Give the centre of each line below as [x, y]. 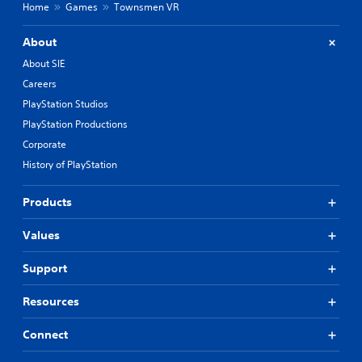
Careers [40, 84]
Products [47, 202]
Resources [51, 302]
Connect [45, 335]
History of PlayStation [70, 165]
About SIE [44, 64]
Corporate [44, 145]
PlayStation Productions [75, 124]
